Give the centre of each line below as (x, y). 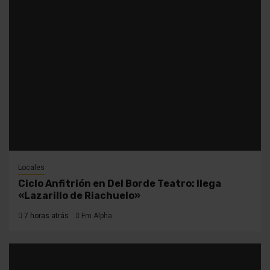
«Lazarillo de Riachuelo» (79, 195)
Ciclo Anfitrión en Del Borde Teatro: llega (120, 183)
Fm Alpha (97, 215)
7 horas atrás (46, 215)
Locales (31, 167)
